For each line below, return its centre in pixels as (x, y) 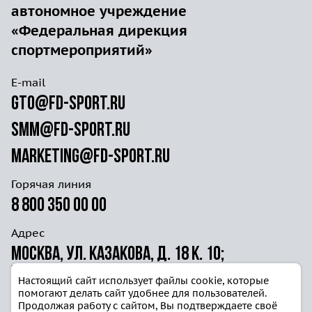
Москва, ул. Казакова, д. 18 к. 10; (118, 255)
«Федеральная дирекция (99, 31)
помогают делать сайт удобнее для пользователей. (142, 294)
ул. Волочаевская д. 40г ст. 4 (107, 275)
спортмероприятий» (82, 50)
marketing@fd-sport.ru (91, 158)
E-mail (28, 83)
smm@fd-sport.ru (71, 131)
